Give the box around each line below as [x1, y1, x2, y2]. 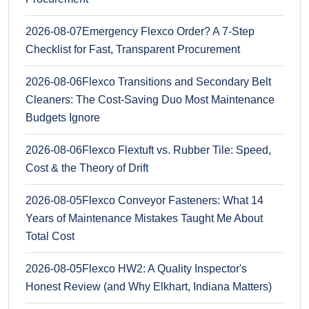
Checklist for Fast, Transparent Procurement [26, 43, 240, 55]
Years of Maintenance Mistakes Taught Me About [26, 212, 263, 224]
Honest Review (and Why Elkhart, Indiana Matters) [26, 280, 272, 292]
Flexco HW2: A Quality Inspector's [82, 262, 247, 275]
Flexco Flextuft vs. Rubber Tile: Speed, [82, 143, 271, 156]
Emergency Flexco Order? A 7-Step [82, 25, 255, 37]
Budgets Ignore [26, 111, 100, 123]
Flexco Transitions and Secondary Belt [82, 75, 271, 88]
